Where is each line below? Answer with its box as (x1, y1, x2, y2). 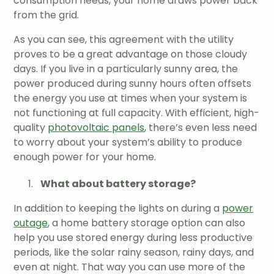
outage (13, 215, 48, 230)
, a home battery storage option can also (48, 215, 246, 230)
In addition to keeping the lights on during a (13, 201, 223, 215)
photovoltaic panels (48, 120, 145, 135)
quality (13, 120, 48, 135)
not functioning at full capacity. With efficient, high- (13, 105, 260, 120)
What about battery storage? (40, 176, 196, 191)
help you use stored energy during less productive (13, 230, 253, 245)
